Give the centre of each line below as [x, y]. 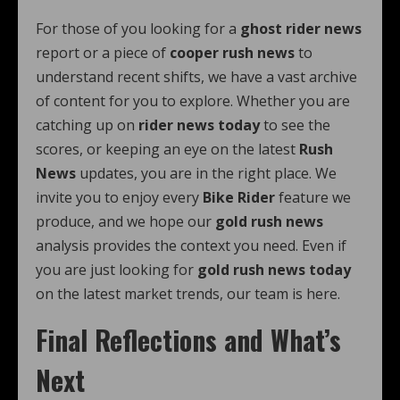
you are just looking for [117, 270]
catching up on [87, 125]
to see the [295, 125]
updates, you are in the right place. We [206, 173]
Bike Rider [239, 197]
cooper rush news [232, 53]
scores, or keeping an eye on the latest [167, 149]
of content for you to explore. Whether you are [193, 101]
